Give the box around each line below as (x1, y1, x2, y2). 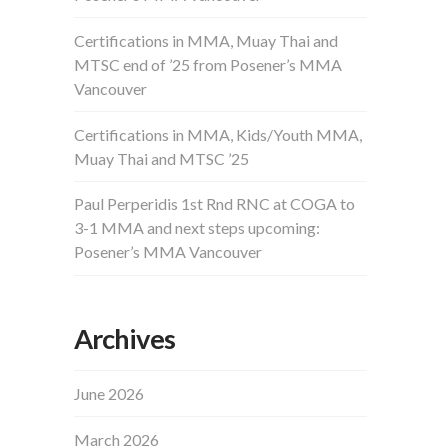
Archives (74, 321, 176, 355)
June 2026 (74, 383, 145, 403)
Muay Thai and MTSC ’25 (74, 148, 250, 168)
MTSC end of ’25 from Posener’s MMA (74, 54, 343, 74)
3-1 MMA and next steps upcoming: (74, 218, 321, 238)
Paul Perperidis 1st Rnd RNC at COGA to (74, 194, 356, 214)
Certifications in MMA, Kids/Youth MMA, (74, 124, 363, 144)
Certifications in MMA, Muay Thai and (74, 30, 339, 50)
